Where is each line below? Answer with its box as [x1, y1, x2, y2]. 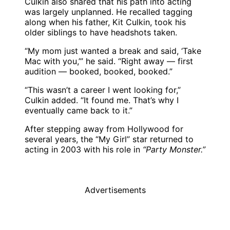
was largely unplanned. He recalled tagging [25, 7, 193, 17]
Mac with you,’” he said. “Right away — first [25, 56, 193, 67]
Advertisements [84, 185, 146, 196]
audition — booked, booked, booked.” [25, 66, 172, 77]
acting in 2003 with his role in [25, 144, 143, 155]
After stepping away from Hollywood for [25, 124, 183, 135]
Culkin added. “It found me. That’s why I [25, 95, 179, 106]
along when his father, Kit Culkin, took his [25, 17, 186, 28]
